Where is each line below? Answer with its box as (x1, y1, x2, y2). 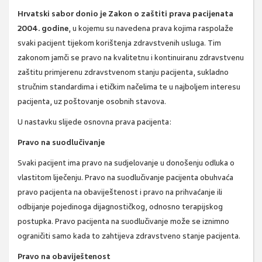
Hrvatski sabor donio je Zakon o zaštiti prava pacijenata (18, 9, 233, 19)
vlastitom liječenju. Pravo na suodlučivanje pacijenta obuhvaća (18, 173, 233, 183)
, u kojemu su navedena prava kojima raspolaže (68, 23, 233, 34)
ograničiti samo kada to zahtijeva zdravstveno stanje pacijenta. (18, 231, 240, 242)
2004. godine (18, 23, 68, 34)
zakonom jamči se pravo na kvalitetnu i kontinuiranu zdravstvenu (18, 53, 244, 63)
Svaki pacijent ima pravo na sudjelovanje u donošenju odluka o (18, 158, 235, 168)
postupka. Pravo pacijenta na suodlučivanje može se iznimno (18, 216, 229, 227)
